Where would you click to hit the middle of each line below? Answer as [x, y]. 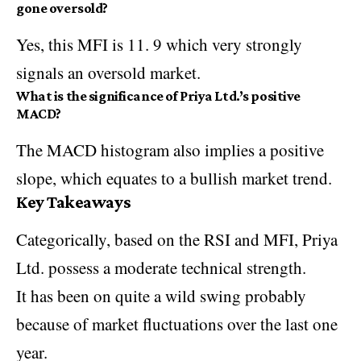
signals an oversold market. [108, 72]
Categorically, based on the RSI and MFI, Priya [177, 239]
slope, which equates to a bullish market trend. [174, 178]
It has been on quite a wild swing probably [161, 295]
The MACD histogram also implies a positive [170, 149]
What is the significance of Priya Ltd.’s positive [158, 95]
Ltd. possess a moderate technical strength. [161, 267]
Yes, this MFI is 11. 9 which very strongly [159, 44]
